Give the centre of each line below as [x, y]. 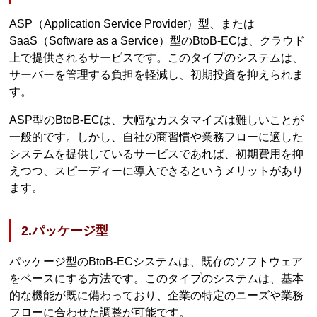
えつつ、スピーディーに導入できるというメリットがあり [157, 171]
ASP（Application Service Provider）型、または [132, 23]
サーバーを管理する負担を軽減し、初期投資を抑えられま [157, 74]
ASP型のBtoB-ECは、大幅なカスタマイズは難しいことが [157, 120]
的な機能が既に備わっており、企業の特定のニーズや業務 [157, 296]
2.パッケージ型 [65, 231]
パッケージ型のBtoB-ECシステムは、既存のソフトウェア [156, 262]
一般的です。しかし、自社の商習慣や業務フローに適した [157, 137]
